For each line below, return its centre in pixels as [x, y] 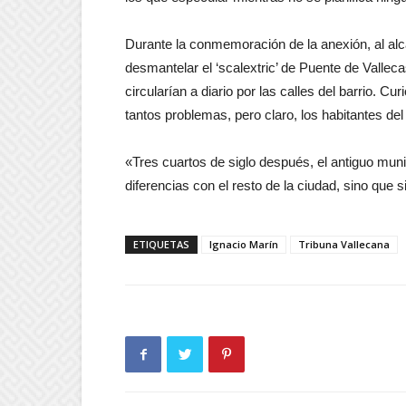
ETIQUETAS [161, 244]
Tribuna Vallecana [344, 244]
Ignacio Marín [244, 244]
